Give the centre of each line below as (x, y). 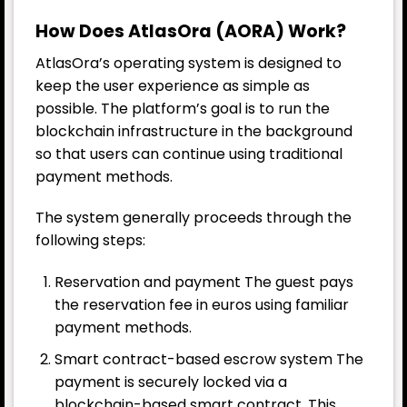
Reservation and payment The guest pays (203, 283)
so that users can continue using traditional (189, 154)
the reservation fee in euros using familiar (201, 305)
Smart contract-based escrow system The (208, 359)
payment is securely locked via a (170, 382)
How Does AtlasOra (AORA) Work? (191, 32)
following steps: (90, 241)
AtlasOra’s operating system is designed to (189, 63)
